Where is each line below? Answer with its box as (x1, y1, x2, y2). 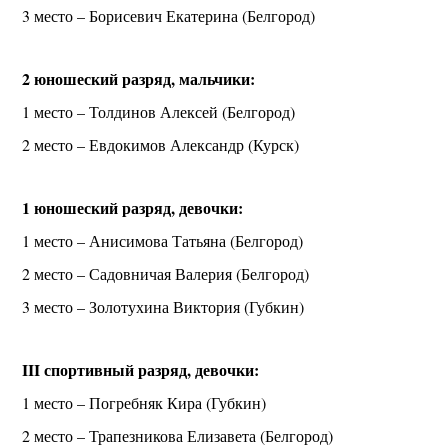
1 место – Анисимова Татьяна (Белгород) (22, 229, 304, 251)
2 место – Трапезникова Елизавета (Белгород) (22, 424, 334, 446)
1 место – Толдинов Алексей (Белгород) (22, 100, 296, 122)
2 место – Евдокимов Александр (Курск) (22, 133, 300, 155)
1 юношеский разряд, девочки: (22, 195, 244, 219)
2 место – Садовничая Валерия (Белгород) (22, 262, 310, 284)
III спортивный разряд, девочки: (22, 357, 260, 381)
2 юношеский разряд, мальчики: (22, 66, 256, 90)
